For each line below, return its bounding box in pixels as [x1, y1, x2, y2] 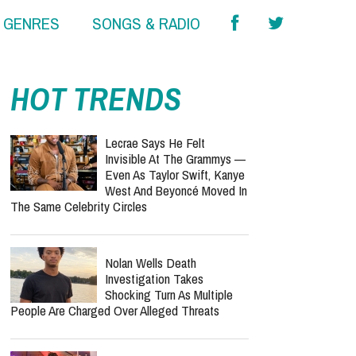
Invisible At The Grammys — [105, 149, 246, 168]
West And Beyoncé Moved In [105, 181, 247, 199]
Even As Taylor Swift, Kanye [105, 165, 245, 184]
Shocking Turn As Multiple [105, 285, 233, 304]
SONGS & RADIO [91, 12, 200, 36]
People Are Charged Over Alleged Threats [10, 301, 219, 319]
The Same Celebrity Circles [10, 197, 147, 215]
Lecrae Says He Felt [105, 133, 205, 152]
